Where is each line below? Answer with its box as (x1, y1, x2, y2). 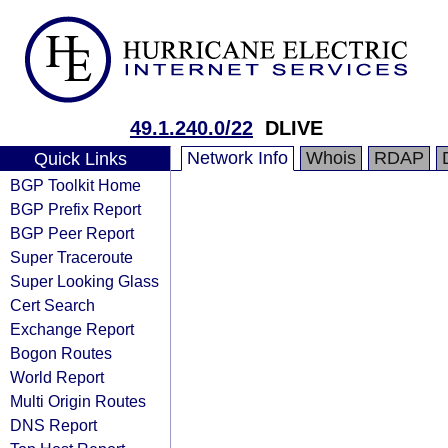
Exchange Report (10, 320, 134, 338)
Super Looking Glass (10, 272, 159, 290)
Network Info (187, 148, 288, 168)
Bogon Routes (10, 344, 112, 362)
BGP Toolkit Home (10, 176, 141, 194)
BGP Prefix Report (10, 200, 141, 218)
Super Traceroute (10, 248, 133, 266)
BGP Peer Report (10, 224, 134, 242)
